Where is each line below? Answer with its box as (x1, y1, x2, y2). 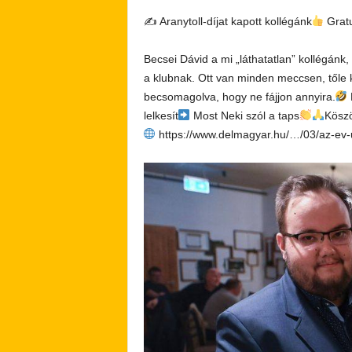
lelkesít (143, 109, 178, 122)
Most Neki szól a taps (190, 109, 300, 122)
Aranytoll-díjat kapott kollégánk (156, 15, 312, 27)
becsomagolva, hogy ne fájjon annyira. (143, 90, 335, 103)
